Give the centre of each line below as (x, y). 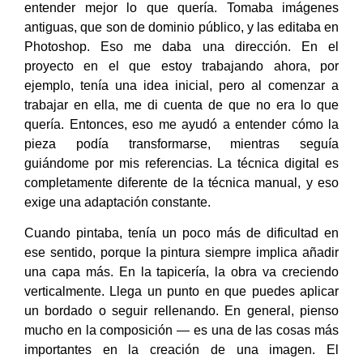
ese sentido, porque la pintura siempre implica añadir (181, 252)
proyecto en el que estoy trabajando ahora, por (181, 66)
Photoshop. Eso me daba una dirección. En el (181, 46)
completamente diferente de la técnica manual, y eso (181, 182)
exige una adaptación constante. (117, 202)
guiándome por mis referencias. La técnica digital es (181, 163)
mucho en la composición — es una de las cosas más (181, 330)
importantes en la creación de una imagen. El (181, 349)
